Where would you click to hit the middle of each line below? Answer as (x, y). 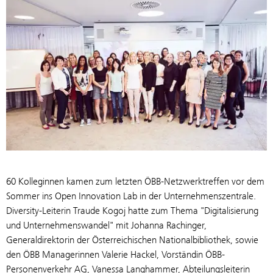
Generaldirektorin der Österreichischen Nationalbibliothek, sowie (132, 239)
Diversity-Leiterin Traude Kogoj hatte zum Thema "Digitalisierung (132, 210)
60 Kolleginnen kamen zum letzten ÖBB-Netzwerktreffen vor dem (135, 181)
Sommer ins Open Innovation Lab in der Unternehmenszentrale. (131, 196)
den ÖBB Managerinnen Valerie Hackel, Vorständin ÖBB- (115, 254)
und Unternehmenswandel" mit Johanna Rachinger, (106, 225)
